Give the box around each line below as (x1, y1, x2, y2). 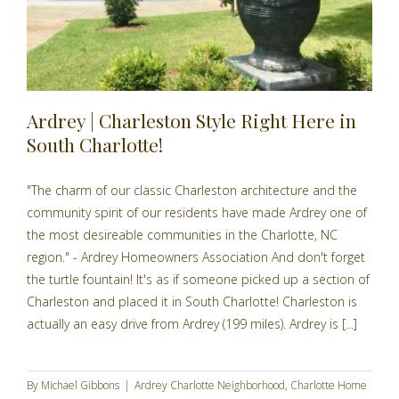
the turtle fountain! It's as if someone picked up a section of (27, 271, 370, 289)
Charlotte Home (290, 378, 367, 394)
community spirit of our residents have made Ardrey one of (27, 204, 367, 222)
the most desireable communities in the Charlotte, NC (27, 226, 338, 244)
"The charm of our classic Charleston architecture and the (27, 182, 357, 199)
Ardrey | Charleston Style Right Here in (27, 108, 356, 134)
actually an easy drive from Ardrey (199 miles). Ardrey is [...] (27, 315, 357, 333)
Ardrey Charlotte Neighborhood (134, 378, 285, 394)
